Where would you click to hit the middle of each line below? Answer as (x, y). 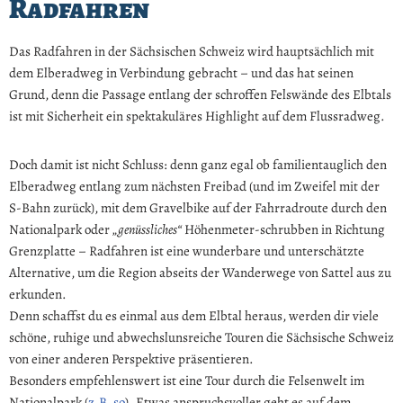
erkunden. (38, 294)
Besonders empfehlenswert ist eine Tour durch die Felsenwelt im (187, 380)
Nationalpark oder (61, 229)
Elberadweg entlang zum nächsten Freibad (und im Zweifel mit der (194, 186)
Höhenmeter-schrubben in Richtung (283, 229)
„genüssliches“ (147, 229)
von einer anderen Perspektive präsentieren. (131, 358)
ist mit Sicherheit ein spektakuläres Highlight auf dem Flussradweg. (197, 116)
